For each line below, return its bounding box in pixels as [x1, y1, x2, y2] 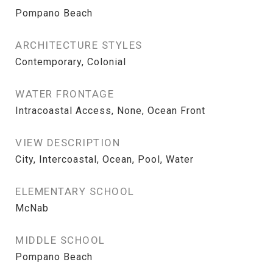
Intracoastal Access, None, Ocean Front [15, 105, 205, 116]
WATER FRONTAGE [15, 88, 114, 100]
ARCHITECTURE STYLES [15, 39, 143, 51]
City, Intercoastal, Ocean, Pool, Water [15, 154, 194, 165]
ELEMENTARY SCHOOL [15, 185, 135, 197]
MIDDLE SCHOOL [15, 234, 105, 246]
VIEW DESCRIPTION [15, 136, 120, 149]
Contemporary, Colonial [15, 56, 126, 68]
